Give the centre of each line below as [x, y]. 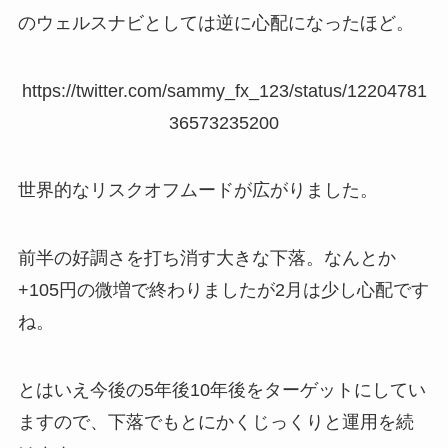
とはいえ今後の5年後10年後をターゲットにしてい [221, 390]
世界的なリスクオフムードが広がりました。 [197, 190]
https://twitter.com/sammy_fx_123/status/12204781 [224, 90]
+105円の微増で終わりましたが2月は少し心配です [223, 290]
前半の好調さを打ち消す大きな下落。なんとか [206, 258]
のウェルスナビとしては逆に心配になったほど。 [215, 22]
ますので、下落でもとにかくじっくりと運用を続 [215, 422]
